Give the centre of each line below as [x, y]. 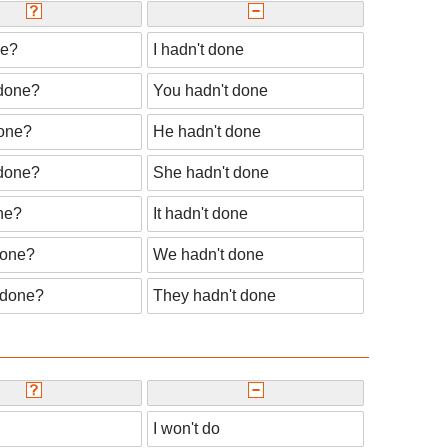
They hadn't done [214, 295]
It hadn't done [200, 213]
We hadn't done [208, 254]
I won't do [186, 428]
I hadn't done [198, 49]
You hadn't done [210, 90]
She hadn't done [211, 172]
